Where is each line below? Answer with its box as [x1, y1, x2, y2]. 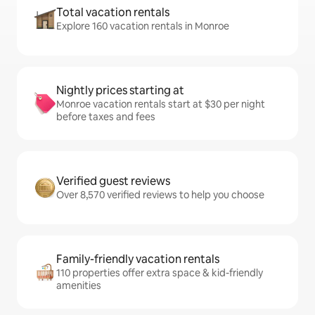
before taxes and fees [56, 110, 155, 124]
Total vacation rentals [56, 5, 169, 20]
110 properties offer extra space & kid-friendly [56, 266, 263, 280]
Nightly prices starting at [56, 83, 184, 98]
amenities [56, 279, 101, 292]
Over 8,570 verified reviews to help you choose [56, 188, 264, 202]
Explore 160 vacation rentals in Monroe [56, 20, 229, 33]
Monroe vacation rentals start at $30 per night [56, 98, 265, 111]
